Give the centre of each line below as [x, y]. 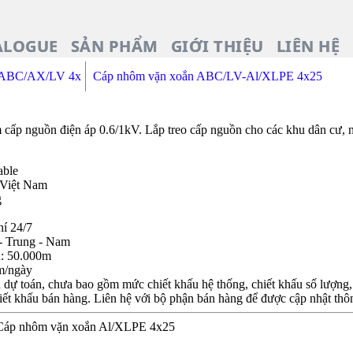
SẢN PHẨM [114, 46]
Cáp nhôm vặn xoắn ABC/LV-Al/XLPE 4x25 [208, 76]
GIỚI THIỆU [217, 46]
